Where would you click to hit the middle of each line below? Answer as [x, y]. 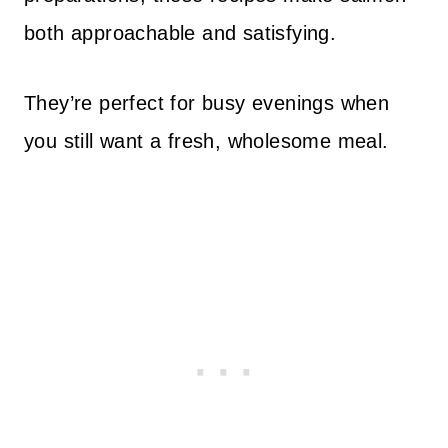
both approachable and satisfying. [180, 33]
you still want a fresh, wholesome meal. [206, 141]
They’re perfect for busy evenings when [207, 103]
